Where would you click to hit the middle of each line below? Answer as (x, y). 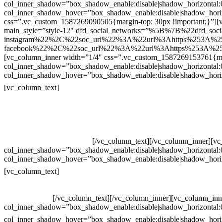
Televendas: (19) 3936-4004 (48, 114)
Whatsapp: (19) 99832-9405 (48, 132)
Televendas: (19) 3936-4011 (48, 105)
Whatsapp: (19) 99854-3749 (48, 141)
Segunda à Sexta (30, 189)
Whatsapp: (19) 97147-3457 (48, 123)
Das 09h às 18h (28, 198)
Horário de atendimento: (122, 170)
